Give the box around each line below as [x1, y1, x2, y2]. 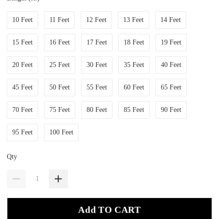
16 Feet [49, 38, 70, 46]
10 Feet [12, 16, 33, 23]
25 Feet [49, 61, 70, 68]
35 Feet [124, 61, 145, 68]
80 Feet [87, 106, 108, 113]
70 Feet [12, 106, 33, 113]
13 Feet [123, 16, 144, 23]
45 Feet [12, 83, 33, 91]
